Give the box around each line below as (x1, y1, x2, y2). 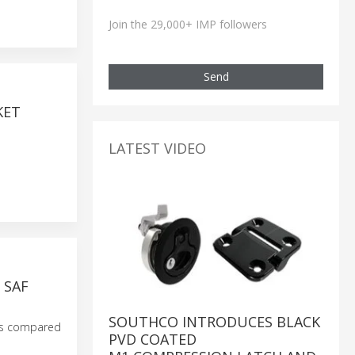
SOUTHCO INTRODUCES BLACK (109, 312, 320, 332)
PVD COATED (109, 330, 197, 349)
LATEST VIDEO (109, 138, 206, 158)
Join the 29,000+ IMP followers (109, 16, 267, 32)
